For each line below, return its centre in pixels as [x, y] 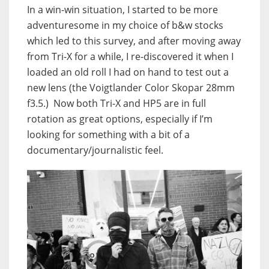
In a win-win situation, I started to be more [122, 10]
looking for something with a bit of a [108, 135]
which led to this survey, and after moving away [134, 41]
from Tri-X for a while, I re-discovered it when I [130, 57]
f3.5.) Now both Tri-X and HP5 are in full [116, 104]
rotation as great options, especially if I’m [120, 119]
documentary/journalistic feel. [95, 150]
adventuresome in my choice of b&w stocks [125, 26]
